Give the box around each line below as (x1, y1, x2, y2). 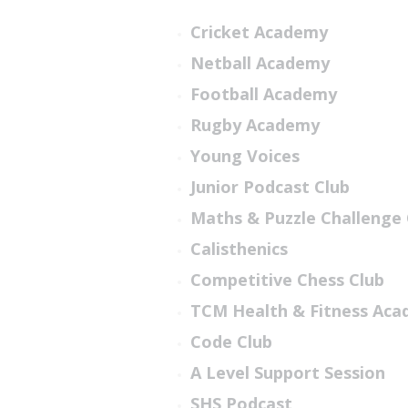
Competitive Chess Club (189, 269, 384, 291)
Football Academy (189, 83, 337, 106)
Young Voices (189, 145, 300, 168)
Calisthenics (189, 238, 288, 260)
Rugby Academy (189, 114, 320, 137)
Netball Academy (189, 52, 330, 75)
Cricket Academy (189, 21, 328, 44)
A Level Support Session (189, 362, 385, 384)
